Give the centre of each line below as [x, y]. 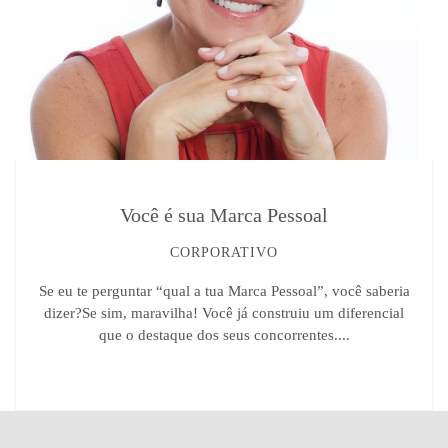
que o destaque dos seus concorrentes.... [224, 334]
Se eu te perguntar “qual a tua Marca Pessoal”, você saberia [224, 290]
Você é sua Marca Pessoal [224, 214]
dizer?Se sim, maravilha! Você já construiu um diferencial [224, 312]
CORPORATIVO [224, 252]
